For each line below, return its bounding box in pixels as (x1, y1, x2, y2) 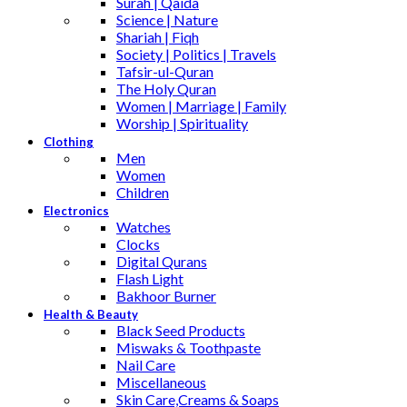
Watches (116, 218, 171, 236)
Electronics (44, 203, 109, 219)
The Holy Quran (116, 80, 216, 98)
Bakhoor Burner (116, 287, 216, 305)
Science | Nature (116, 11, 218, 29)
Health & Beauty (44, 307, 138, 323)
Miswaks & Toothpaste (116, 339, 261, 357)
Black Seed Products (116, 322, 245, 340)
